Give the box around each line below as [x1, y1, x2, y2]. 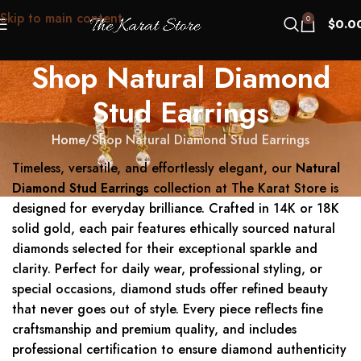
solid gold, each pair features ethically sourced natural [12, 219, 335, 239]
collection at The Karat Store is [149, 179, 338, 198]
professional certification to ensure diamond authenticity [12, 340, 346, 359]
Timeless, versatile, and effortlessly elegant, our [12, 159, 296, 178]
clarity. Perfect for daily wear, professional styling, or [12, 259, 322, 279]
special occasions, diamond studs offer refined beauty [12, 280, 328, 299]
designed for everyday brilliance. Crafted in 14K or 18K [12, 199, 339, 218]
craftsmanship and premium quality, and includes [12, 320, 297, 339]
